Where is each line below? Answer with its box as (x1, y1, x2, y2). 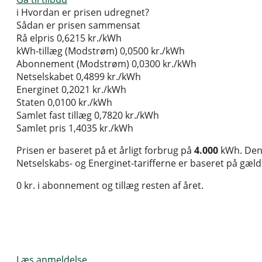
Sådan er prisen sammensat (16, 19, 140, 32)
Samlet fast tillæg (16, 109, 92, 122)
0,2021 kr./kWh (61, 83, 126, 96)
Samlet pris (16, 122, 66, 135)
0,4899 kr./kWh (76, 70, 141, 84)
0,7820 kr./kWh (94, 109, 159, 122)
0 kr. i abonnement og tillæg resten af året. (16, 179, 204, 192)
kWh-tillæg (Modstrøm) (16, 44, 118, 58)
